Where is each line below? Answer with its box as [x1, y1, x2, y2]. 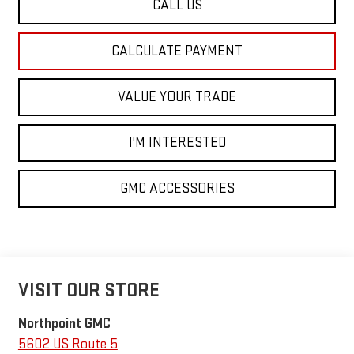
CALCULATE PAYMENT [111, 42, 243, 59]
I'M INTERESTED [128, 134, 226, 151]
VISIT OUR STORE [17, 278, 160, 302]
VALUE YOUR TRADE [118, 88, 236, 105]
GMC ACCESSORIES [119, 179, 235, 197]
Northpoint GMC [17, 314, 111, 332]
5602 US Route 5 [17, 335, 118, 352]
